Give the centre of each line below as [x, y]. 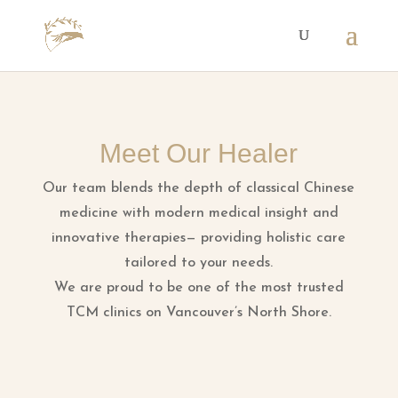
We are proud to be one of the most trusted [199, 288]
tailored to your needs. [199, 263]
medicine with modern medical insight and [199, 213]
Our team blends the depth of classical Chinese [199, 188]
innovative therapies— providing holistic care [199, 238]
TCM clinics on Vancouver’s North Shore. [199, 313]
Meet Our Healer [199, 153]
